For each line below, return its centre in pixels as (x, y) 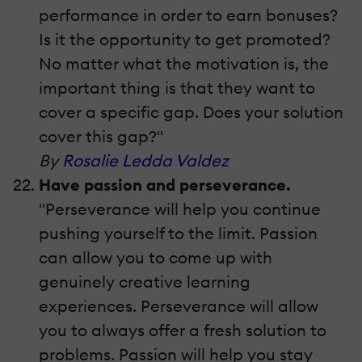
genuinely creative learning (145, 282)
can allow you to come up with (156, 258)
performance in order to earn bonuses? (188, 15)
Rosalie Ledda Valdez (145, 161)
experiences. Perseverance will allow (179, 306)
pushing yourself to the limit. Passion (178, 234)
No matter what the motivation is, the (184, 64)
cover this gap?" (101, 137)
